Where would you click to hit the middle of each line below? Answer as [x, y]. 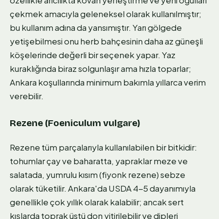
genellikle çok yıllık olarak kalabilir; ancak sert [97, 202]
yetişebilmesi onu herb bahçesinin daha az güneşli [106, 41]
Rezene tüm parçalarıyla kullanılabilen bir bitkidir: [103, 147]
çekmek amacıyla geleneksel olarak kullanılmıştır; [106, 13]
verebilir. [27, 96]
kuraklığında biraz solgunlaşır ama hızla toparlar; [100, 68]
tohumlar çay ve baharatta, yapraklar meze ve [99, 161]
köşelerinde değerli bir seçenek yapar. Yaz [93, 55]
